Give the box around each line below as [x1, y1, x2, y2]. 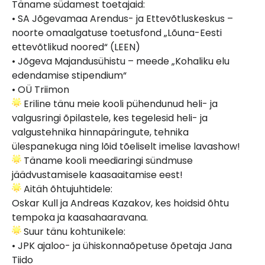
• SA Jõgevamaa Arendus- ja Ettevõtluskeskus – [12, 11, 233, 25]
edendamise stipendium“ [12, 68, 127, 82]
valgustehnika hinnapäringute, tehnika [12, 125, 189, 139]
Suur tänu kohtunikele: [21, 224, 125, 238]
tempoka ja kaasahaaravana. [12, 210, 148, 224]
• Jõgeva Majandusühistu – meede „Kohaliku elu [12, 54, 230, 68]
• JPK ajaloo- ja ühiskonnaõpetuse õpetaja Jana [12, 238, 232, 253]
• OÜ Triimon [12, 82, 69, 96]
